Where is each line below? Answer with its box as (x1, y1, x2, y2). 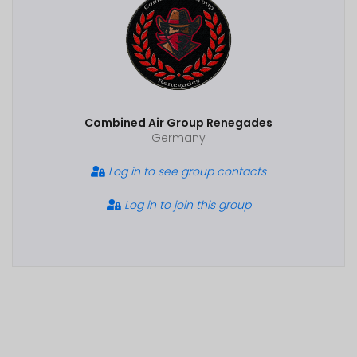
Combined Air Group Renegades (84, 114, 273, 131)
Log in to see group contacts (105, 163, 266, 179)
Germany (151, 129, 206, 146)
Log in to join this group (120, 196, 251, 213)
